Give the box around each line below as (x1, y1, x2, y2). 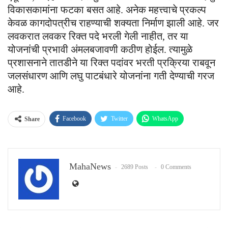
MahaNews (69, 161, 111, 172)
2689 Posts (121, 163, 148, 171)
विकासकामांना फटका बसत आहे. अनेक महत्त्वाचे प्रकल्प (8, 4, 206, 15)
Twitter (111, 115, 128, 122)
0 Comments (161, 163, 191, 171)
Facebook (63, 115, 86, 122)
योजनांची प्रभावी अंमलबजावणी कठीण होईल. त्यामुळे (8, 43, 192, 55)
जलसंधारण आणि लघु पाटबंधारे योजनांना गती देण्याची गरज (8, 70, 214, 81)
